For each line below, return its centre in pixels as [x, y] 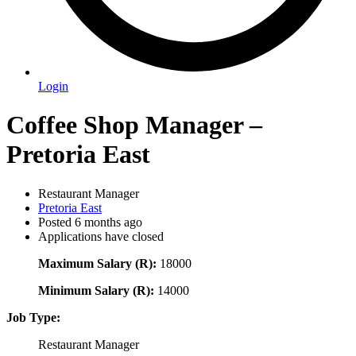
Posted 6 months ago [90, 222]
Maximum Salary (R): [97, 263]
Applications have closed [101, 236]
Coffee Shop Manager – [134, 125]
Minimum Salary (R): [96, 290]
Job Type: [33, 317]
